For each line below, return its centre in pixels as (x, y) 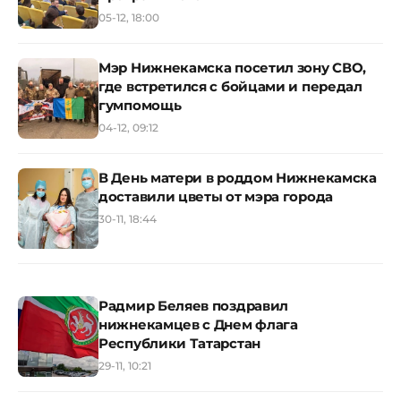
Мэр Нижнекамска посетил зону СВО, (233, 68)
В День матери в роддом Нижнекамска (238, 178)
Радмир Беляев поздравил (194, 306)
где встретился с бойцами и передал (230, 86)
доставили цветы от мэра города (216, 196)
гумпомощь (140, 105)
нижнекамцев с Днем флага (198, 324)
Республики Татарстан (179, 343)
